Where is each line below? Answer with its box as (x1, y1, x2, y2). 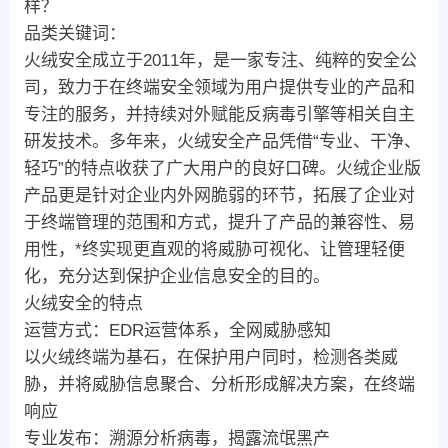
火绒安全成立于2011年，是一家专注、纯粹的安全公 (23, 51, 417, 71)
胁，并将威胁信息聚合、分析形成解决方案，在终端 (23, 375, 415, 395)
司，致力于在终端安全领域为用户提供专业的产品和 (23, 78, 415, 98)
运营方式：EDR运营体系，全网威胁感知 (23, 321, 331, 341)
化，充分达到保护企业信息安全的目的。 (23, 267, 330, 287)
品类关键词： (23, 24, 126, 44)
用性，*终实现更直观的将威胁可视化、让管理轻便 (23, 240, 405, 260)
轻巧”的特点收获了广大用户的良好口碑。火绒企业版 (23, 159, 421, 179)
